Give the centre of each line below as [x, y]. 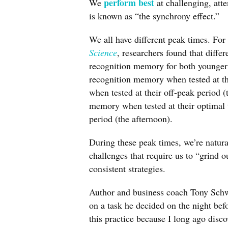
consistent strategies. [127, 168]
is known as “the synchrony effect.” [154, 16]
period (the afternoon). [131, 119]
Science [103, 52]
